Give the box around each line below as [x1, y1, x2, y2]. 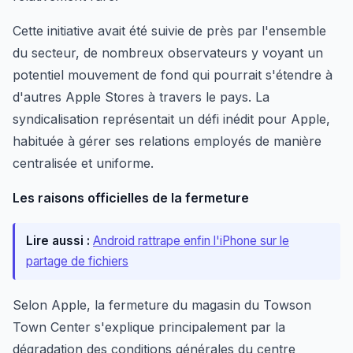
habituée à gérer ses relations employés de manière [13, 132, 321, 149]
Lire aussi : [26, 232, 90, 248]
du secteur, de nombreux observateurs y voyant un [13, 44, 323, 61]
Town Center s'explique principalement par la [13, 318, 285, 335]
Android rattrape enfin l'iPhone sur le [93, 232, 289, 248]
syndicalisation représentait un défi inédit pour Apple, [13, 110, 330, 127]
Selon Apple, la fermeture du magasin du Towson [13, 296, 311, 313]
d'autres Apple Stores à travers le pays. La [13, 88, 269, 105]
